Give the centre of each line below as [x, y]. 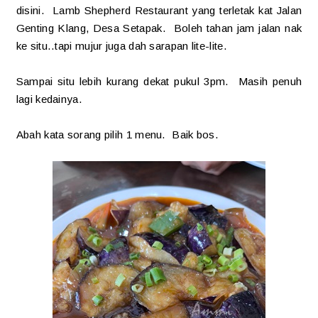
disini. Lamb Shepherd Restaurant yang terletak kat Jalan [159, 10]
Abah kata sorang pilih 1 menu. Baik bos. [117, 134]
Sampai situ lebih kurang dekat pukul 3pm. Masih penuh [159, 81]
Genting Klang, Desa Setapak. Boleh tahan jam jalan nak [159, 28]
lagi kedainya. [49, 99]
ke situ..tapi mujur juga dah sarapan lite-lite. [121, 45]
